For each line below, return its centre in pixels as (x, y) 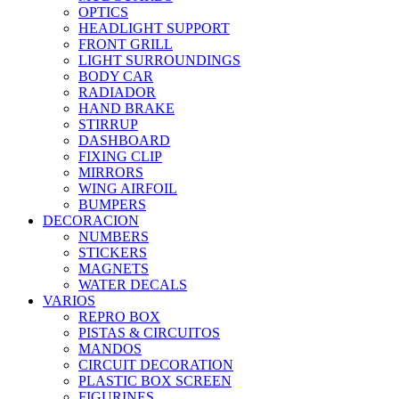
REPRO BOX (119, 317)
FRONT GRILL (126, 45)
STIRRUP (108, 125)
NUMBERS (114, 237)
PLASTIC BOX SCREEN (155, 381)
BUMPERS (112, 205)
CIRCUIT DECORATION (156, 365)
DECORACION (91, 221)
